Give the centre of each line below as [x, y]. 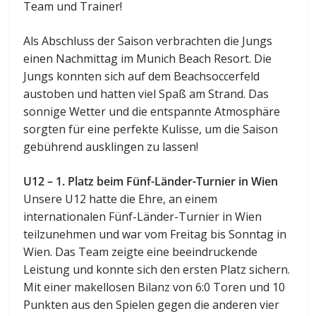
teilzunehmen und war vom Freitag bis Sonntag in [155, 234]
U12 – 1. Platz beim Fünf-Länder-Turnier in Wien [151, 181]
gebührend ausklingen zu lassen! [111, 146]
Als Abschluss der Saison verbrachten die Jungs [148, 41]
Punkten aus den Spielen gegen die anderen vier [152, 304]
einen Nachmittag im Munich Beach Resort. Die [148, 58]
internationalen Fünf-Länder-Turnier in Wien [143, 216]
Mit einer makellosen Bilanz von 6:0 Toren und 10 [154, 287]
